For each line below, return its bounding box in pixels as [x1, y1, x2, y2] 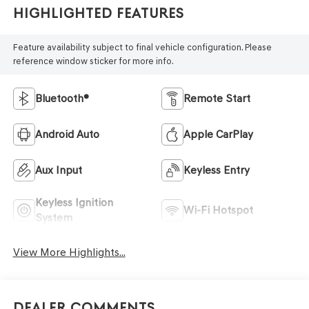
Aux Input [34, 163, 82, 177]
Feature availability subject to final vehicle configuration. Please [12, 42, 272, 53]
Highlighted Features [12, 6, 184, 22]
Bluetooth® [34, 91, 89, 105]
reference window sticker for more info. [12, 56, 174, 67]
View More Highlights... [12, 245, 126, 259]
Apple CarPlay [183, 127, 253, 141]
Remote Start [183, 91, 250, 105]
